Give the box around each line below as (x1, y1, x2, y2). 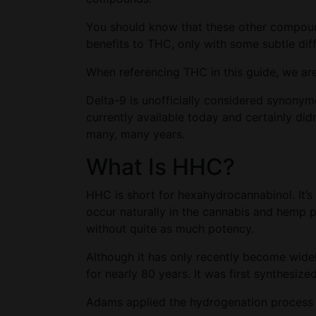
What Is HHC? (86, 153, 235, 181)
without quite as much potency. (86, 221, 257, 236)
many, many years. (86, 127, 185, 141)
